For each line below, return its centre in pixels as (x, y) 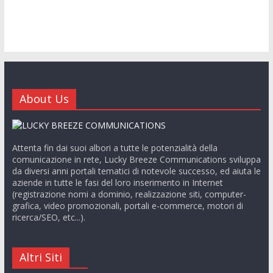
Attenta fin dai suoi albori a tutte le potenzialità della (115, 148)
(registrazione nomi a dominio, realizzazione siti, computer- (129, 194)
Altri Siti (41, 257)
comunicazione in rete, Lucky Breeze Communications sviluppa (136, 159)
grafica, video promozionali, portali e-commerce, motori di (127, 206)
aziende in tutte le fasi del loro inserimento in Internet (117, 183)
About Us (44, 99)
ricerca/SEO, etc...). (48, 217)
